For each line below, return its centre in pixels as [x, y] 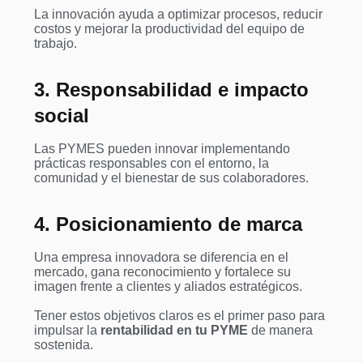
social [62, 116]
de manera [280, 331]
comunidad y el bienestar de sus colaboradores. [171, 178]
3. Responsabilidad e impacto [171, 90]
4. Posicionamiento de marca [168, 224]
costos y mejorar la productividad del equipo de [169, 29]
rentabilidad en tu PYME [174, 331]
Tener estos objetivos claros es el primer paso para [179, 316]
